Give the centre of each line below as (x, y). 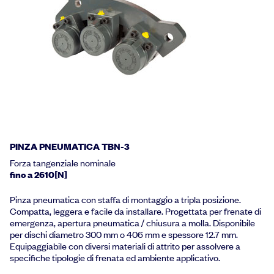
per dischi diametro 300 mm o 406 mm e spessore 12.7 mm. (124, 234)
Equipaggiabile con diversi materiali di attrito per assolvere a (125, 246)
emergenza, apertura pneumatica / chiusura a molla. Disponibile (132, 222)
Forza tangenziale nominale (63, 162)
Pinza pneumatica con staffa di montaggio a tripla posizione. (125, 199)
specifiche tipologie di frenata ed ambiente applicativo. (115, 257)
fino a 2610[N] (39, 174)
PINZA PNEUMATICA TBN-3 (70, 146)
